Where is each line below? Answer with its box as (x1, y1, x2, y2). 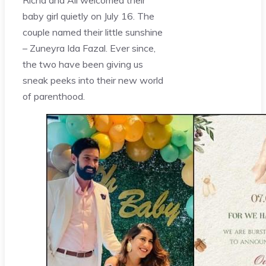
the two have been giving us (23, 58, 143, 70)
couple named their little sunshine (23, 26, 163, 38)
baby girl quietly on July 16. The (23, 9, 154, 22)
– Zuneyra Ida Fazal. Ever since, (23, 42, 156, 54)
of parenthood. (23, 90, 85, 102)
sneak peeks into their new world (23, 74, 163, 86)
